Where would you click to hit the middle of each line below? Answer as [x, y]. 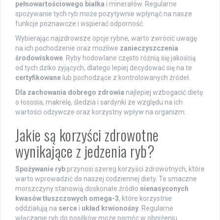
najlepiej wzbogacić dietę [164, 92]
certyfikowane [38, 77]
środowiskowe [39, 58]
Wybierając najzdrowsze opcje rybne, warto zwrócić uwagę [106, 38]
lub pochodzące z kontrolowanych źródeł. [126, 77]
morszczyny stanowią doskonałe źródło [78, 188]
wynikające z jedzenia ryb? [85, 151]
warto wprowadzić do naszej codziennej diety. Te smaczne [106, 179]
